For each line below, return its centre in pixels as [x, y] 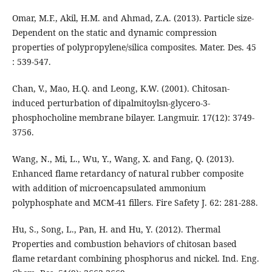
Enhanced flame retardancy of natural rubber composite [127, 174]
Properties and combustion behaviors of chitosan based [124, 244]
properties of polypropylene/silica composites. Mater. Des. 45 [134, 47]
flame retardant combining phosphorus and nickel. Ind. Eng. [135, 259]
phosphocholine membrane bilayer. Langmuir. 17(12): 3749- [133, 118]
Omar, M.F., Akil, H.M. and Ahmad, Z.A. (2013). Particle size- [133, 18]
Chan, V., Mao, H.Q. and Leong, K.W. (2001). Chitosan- [121, 89]
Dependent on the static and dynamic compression [114, 33]
